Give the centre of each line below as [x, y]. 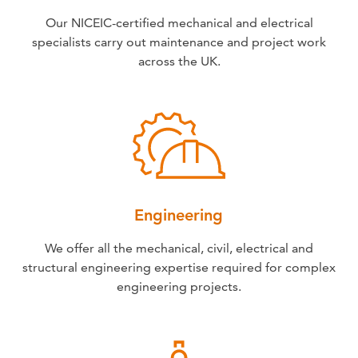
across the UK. [179, 61]
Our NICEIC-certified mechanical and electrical [179, 22]
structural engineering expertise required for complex [179, 267]
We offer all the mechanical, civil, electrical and [179, 248]
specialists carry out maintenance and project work [179, 42]
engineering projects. [179, 286]
